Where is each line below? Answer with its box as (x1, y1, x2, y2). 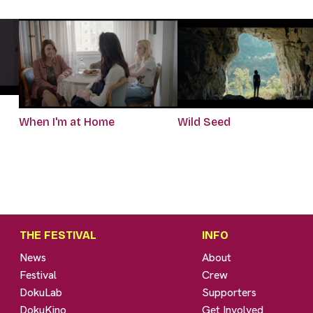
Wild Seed (177, 115, 231, 129)
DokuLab (20, 285, 63, 300)
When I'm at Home (18, 115, 115, 129)
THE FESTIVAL (20, 228, 97, 242)
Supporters (202, 285, 257, 300)
